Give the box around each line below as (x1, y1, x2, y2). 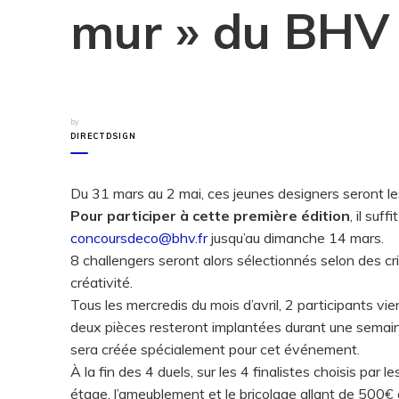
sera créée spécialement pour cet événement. (70, 340, 360, 358)
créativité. (70, 273, 133, 291)
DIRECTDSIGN (70, 131, 136, 141)
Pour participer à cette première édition (70, 207, 350, 224)
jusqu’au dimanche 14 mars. (208, 229, 384, 247)
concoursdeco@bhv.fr (70, 229, 208, 247)
